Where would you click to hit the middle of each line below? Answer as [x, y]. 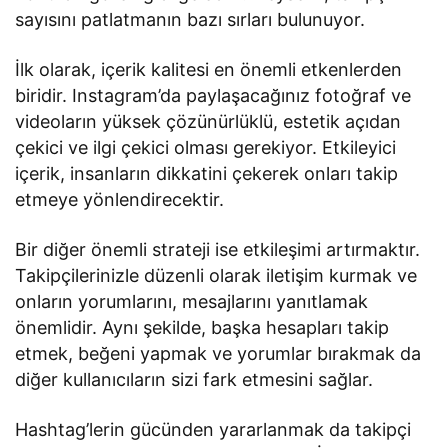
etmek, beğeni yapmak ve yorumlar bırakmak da [218, 353]
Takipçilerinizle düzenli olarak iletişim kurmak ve [216, 275]
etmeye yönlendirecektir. [120, 199]
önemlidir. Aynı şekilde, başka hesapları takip [202, 327]
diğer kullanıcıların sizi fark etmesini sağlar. [194, 379]
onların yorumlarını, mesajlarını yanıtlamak [192, 301]
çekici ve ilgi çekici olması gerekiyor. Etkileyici [206, 147]
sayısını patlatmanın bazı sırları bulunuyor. [190, 19]
